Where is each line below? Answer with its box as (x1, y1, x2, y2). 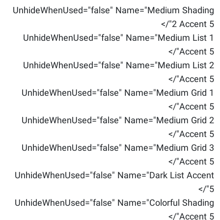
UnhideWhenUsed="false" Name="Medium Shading (13, 4, 214, 18)
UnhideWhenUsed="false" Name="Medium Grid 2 (22, 114, 214, 128)
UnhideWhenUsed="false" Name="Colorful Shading (15, 196, 214, 210)
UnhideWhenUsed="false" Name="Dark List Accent (15, 169, 214, 183)
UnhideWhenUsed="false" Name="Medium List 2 (23, 59, 214, 73)
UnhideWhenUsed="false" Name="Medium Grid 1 (22, 86, 214, 100)
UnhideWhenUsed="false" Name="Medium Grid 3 (22, 141, 214, 155)
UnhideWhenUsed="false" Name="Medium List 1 (23, 31, 214, 45)
